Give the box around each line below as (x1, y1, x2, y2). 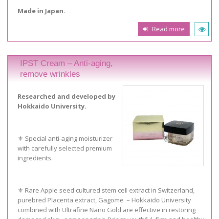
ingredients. (18, 153, 53, 163)
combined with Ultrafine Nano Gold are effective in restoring (18, 205, 196, 215)
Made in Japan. (18, 6, 66, 16)
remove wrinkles (20, 69, 80, 79)
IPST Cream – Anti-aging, (20, 58, 113, 68)
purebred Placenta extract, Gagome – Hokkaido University (18, 196, 191, 205)
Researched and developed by (18, 92, 115, 101)
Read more (152, 24, 185, 34)
